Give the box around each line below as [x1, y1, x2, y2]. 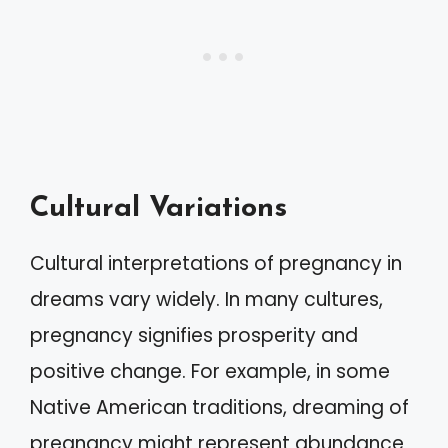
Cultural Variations [30, 194, 287, 223]
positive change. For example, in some [30, 358, 390, 385]
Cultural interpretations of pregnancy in [30, 250, 402, 277]
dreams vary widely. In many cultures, [30, 286, 383, 313]
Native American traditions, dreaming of [30, 394, 409, 421]
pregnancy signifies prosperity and [30, 322, 358, 349]
